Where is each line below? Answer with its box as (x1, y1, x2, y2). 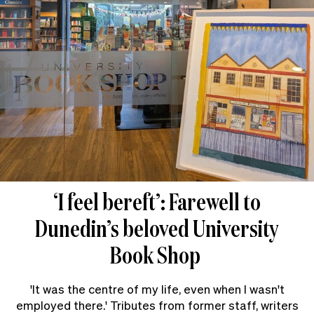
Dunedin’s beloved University (35, 212, 279, 245)
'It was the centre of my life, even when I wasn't (29, 281, 285, 297)
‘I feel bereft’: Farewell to (53, 186, 261, 218)
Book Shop (110, 239, 204, 271)
